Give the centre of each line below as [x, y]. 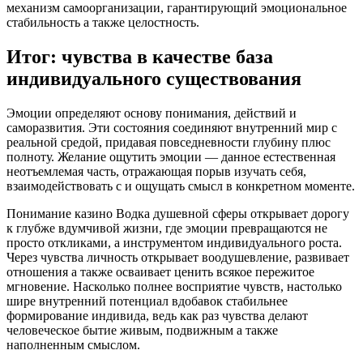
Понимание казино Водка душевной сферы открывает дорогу [178, 213]
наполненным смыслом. [73, 344]
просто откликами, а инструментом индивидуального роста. [174, 242]
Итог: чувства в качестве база [140, 56]
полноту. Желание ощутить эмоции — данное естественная [171, 156]
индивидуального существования [154, 78]
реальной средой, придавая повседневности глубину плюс [169, 142]
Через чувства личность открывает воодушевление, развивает [178, 257]
